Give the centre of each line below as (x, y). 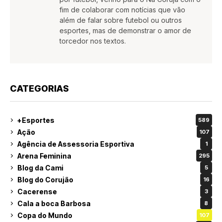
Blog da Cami (40, 167)
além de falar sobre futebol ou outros (121, 20)
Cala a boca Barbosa (54, 203)
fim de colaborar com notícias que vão (122, 10)
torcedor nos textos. (93, 41)
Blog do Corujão (45, 179)
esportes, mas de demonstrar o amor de (125, 31)
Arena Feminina (44, 156)
